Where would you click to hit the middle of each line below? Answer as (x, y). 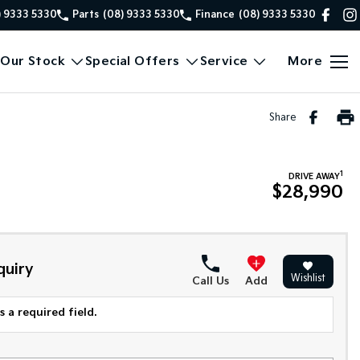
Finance (215, 14)
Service (224, 61)
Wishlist (308, 278)
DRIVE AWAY (314, 177)
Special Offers (132, 61)
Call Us (210, 281)
